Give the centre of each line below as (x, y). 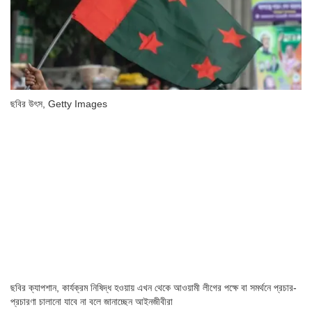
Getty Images (78, 103)
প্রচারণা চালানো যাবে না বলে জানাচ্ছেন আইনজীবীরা (92, 302)
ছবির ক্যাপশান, (36, 288)
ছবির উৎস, (29, 103)
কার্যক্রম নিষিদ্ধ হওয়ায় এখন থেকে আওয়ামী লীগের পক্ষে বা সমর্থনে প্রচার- (179, 288)
